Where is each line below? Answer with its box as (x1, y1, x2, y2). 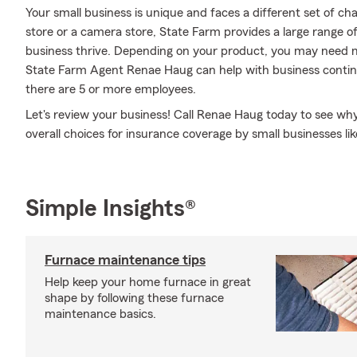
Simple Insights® (25, 197, 196, 221)
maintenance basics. (45, 308, 156, 320)
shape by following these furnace (45, 292, 224, 304)
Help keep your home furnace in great (45, 276, 251, 288)
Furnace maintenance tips (45, 253, 206, 267)
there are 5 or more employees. (25, 83, 196, 96)
